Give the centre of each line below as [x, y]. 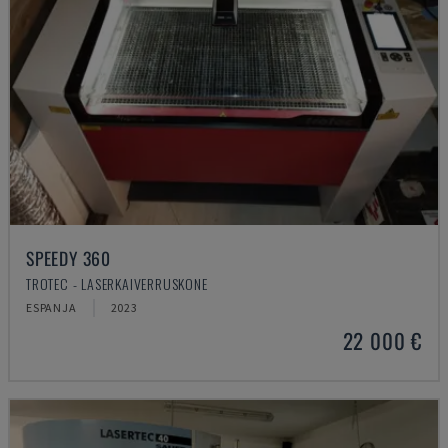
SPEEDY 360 [68, 258]
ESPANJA [51, 307]
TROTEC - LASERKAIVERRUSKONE [117, 283]
